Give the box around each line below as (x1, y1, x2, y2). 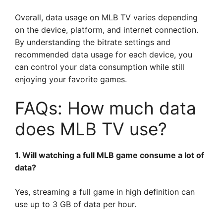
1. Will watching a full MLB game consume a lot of (15, 150, 204, 160)
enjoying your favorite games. (15, 74, 127, 84)
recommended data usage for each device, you (15, 50, 192, 59)
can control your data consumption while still (15, 62, 184, 72)
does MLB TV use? (15, 118, 167, 139)
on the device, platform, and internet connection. (15, 25, 198, 35)
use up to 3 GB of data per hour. (15, 199, 136, 209)
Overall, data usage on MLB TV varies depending (15, 12, 198, 22)
